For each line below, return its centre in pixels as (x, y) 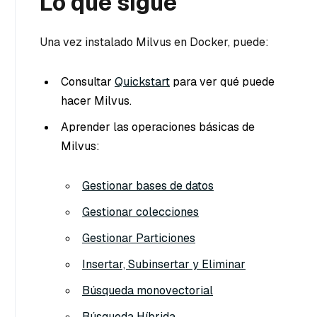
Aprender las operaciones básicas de (158, 127)
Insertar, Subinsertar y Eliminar (164, 265)
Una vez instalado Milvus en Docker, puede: (154, 42)
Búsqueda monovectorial (148, 291)
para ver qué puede (222, 82)
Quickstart (142, 82)
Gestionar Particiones (139, 238)
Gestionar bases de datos (148, 186)
